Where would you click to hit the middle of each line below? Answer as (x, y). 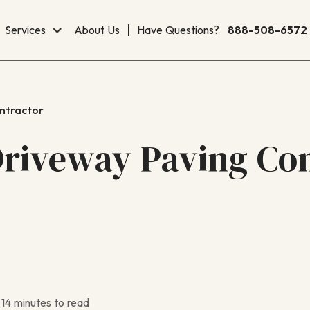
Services (25, 30)
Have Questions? (178, 30)
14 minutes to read (46, 303)
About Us (97, 30)
